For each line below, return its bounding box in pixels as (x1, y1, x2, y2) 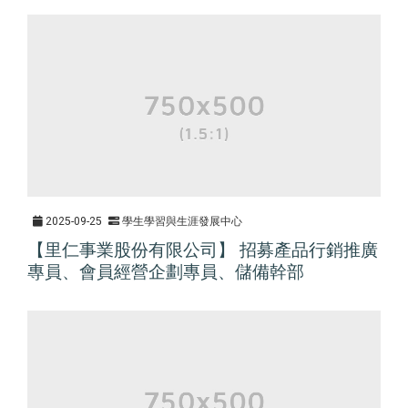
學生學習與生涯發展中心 (121, 214, 242, 228)
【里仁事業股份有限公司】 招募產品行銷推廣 (27, 239, 378, 260)
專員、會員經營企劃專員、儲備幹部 (27, 260, 304, 282)
